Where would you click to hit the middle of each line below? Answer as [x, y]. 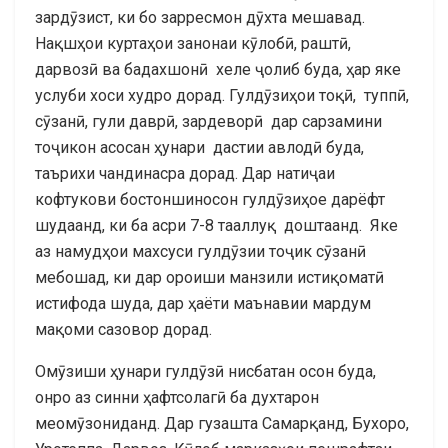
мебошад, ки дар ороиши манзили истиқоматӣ [209, 277]
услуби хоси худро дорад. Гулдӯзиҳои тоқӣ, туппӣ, [222, 95]
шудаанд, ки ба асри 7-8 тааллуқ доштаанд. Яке [216, 225]
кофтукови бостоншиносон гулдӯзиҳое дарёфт [210, 199]
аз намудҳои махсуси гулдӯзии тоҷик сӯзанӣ [200, 251]
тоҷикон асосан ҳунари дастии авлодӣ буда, [199, 147]
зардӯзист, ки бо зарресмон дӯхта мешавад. [200, 17]
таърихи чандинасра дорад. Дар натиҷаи [185, 173]
